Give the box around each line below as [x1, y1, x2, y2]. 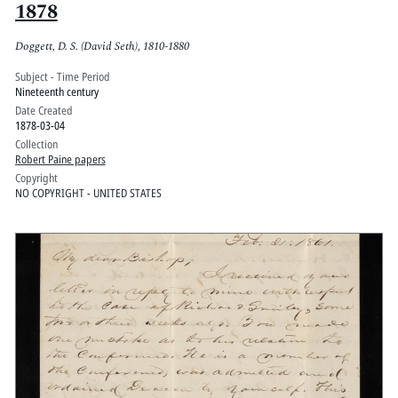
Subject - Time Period [14, 68, 110, 84]
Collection [14, 135, 58, 152]
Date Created [14, 101, 73, 118]
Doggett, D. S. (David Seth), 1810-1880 [14, 37, 189, 56]
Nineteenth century [14, 83, 99, 99]
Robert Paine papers [14, 150, 106, 167]
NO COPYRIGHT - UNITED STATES [14, 184, 162, 201]
